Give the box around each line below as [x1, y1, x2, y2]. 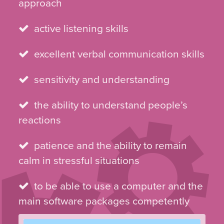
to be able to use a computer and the [34, 179, 203, 192]
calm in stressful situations [18, 154, 140, 167]
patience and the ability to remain [34, 139, 187, 152]
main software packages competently [18, 194, 190, 207]
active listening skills [34, 22, 129, 35]
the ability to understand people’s [34, 98, 188, 111]
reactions [18, 113, 61, 126]
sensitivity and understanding [34, 73, 170, 86]
